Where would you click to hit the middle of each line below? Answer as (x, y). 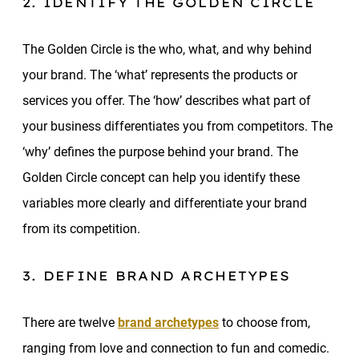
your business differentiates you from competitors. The (177, 126)
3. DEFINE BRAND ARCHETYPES (159, 276)
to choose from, (264, 323)
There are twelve (70, 323)
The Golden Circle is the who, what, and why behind (167, 49)
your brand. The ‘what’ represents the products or (160, 75)
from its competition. (83, 229)
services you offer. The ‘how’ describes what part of (167, 101)
